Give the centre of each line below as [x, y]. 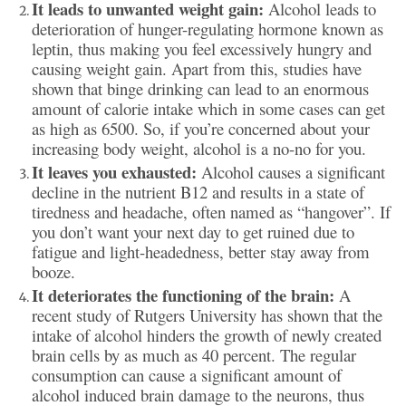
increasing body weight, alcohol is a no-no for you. [199, 148]
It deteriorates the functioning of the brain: [185, 295]
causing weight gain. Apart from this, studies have [197, 68]
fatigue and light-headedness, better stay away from [201, 251]
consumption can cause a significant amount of [187, 374]
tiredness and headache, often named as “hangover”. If [211, 211]
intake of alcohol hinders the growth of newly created [207, 334]
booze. [53, 271]
